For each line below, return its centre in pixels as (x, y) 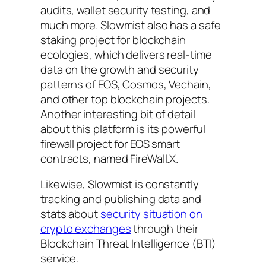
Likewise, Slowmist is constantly (120, 184)
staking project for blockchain (113, 39)
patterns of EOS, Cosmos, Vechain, (126, 84)
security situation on (151, 214)
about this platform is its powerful (123, 129)
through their (165, 229)
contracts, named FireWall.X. (110, 158)
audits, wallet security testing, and (126, 10)
